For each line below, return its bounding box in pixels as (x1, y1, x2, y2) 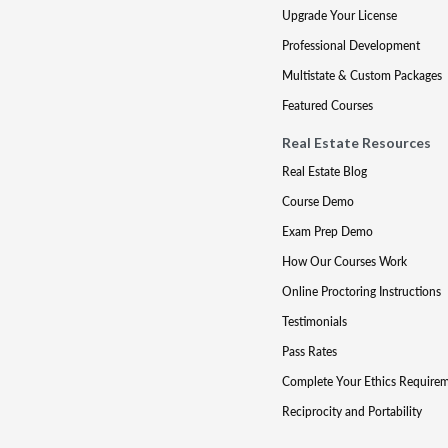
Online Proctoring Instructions (281, 283, 441, 300)
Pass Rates (281, 343, 337, 360)
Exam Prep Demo (281, 223, 373, 240)
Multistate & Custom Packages (281, 67, 442, 84)
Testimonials (281, 313, 347, 330)
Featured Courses (281, 97, 373, 114)
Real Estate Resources (281, 134, 431, 151)
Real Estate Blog (281, 163, 367, 180)
